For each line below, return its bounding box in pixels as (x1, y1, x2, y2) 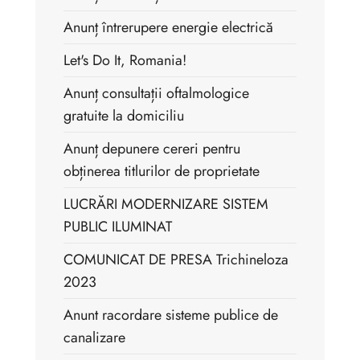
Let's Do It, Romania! (63, 49, 186, 71)
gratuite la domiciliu (63, 104, 184, 126)
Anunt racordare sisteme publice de (63, 304, 278, 325)
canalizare (63, 326, 125, 348)
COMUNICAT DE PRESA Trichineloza (63, 248, 288, 270)
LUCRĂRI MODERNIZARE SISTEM (63, 193, 268, 215)
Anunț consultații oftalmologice (63, 82, 249, 104)
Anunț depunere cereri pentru (63, 137, 240, 159)
